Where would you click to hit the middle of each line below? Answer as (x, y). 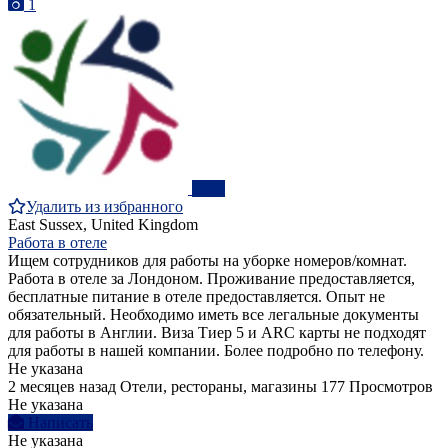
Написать (60, 423)
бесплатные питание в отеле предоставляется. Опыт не (196, 297)
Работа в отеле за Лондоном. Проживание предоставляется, (211, 279)
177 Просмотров (377, 387)
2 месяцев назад (62, 387)
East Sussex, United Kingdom (103, 225)
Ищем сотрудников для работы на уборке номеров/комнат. (207, 261)
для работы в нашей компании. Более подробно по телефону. (216, 351)
